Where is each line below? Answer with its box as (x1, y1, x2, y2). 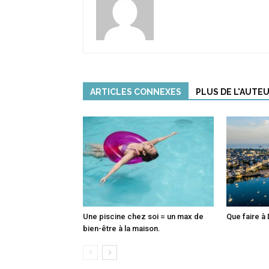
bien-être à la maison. (83, 224, 160, 234)
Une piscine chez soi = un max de (83, 212, 204, 222)
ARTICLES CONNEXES (90, 87, 181, 97)
